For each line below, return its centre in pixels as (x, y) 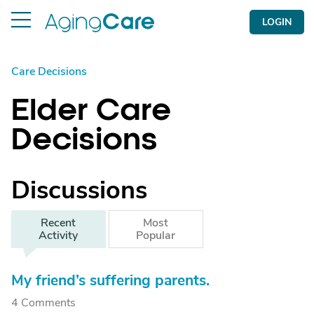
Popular (156, 235)
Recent (59, 223)
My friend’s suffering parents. (110, 280)
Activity (59, 235)
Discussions (79, 190)
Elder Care (91, 110)
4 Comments (43, 303)
